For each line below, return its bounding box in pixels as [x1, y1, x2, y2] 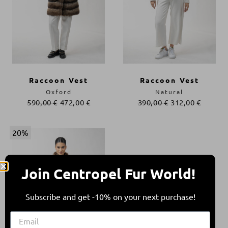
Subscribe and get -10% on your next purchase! [25, 191, 195, 202]
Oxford [45, 87, 72, 96]
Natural [155, 87, 184, 96]
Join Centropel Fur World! [21, 164, 199, 182]
